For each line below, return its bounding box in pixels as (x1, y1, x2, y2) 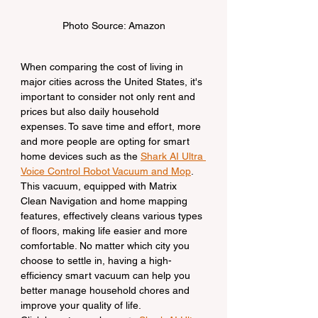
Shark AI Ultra (141, 150, 206, 163)
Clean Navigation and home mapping (21, 195, 190, 207)
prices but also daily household (21, 106, 162, 118)
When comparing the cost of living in (21, 61, 186, 73)
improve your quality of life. (21, 300, 141, 312)
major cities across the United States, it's (21, 76, 205, 88)
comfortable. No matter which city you (21, 240, 192, 252)
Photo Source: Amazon (62, 20, 165, 32)
